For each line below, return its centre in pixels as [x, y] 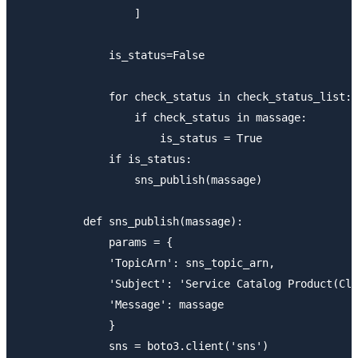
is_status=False [112, 56]
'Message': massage [121, 305]
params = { [96, 243]
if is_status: [105, 159]
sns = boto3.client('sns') [144, 346]
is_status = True [141, 139]
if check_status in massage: [163, 118]
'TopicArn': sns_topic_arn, [147, 263]
